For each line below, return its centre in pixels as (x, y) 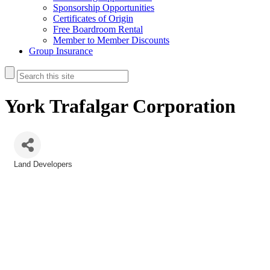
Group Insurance (61, 51)
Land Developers (43, 164)
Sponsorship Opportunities (104, 8)
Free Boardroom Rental (98, 29)
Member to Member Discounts (111, 40)
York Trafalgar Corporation (120, 106)
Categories (32, 172)
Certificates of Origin (93, 18)
